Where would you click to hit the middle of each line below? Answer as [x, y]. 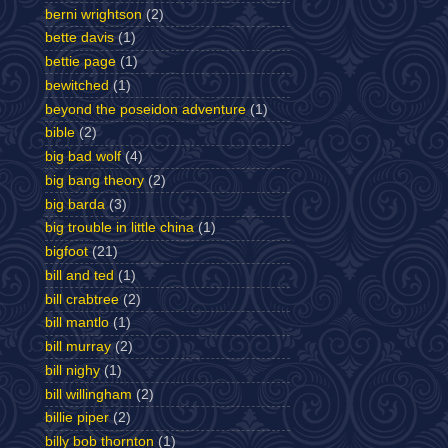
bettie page [80, 61]
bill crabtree [82, 299]
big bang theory [94, 180]
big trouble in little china [119, 228]
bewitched [77, 85]
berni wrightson [93, 14]
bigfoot [66, 251]
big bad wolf [83, 156]
